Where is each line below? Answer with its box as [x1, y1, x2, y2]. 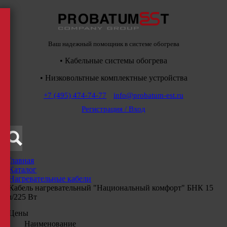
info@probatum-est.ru [113, 91, 183, 99]
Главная [7, 156, 34, 165]
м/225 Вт [7, 192, 37, 201]
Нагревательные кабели [9, 174, 92, 183]
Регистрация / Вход [82, 104, 145, 113]
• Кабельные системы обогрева [60, 56, 167, 65]
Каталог [9, 165, 37, 174]
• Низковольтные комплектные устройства [40, 73, 187, 82]
